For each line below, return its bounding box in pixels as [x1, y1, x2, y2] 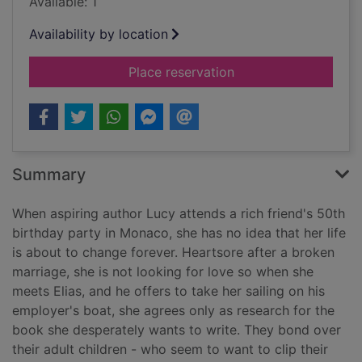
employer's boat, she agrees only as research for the [12, 302, 335, 319]
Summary [12, 165, 86, 185]
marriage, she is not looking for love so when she [12, 263, 314, 280]
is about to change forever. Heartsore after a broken [12, 244, 335, 261]
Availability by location [29, 26, 168, 43]
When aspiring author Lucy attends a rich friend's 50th [12, 205, 345, 222]
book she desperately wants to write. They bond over [12, 322, 341, 339]
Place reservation [128, 64, 234, 81]
